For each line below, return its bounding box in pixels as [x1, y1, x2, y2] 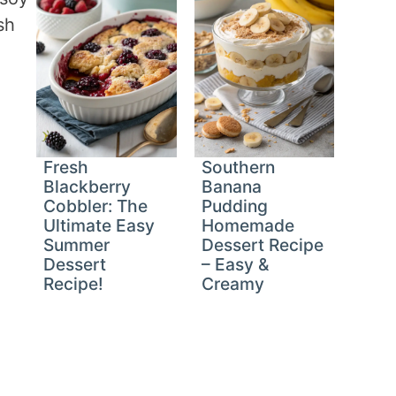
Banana [201, 175, 262, 197]
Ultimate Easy [43, 214, 156, 236]
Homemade [201, 214, 294, 236]
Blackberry [43, 175, 132, 197]
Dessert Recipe [201, 233, 324, 255]
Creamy [201, 272, 264, 294]
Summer [43, 233, 110, 255]
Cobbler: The [43, 194, 148, 217]
